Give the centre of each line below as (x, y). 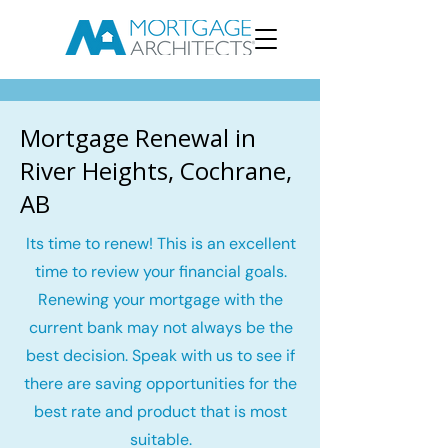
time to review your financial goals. (160, 271)
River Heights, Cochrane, (156, 170)
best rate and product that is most (160, 411)
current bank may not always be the (160, 327)
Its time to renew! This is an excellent (160, 243)
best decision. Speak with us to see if (160, 355)
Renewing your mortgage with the (160, 299)
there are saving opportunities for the (160, 383)
